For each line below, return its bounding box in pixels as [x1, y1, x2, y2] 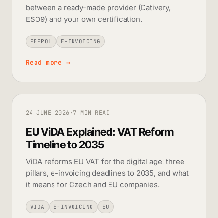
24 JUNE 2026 [26, 109, 70, 117]
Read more [26, 58, 66, 67]
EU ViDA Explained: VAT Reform [26, 125, 174, 138]
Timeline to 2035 [26, 138, 105, 151]
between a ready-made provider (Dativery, [26, 2, 171, 12]
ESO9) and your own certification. [26, 14, 142, 24]
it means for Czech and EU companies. [26, 180, 160, 189]
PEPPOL [30, 37, 52, 45]
